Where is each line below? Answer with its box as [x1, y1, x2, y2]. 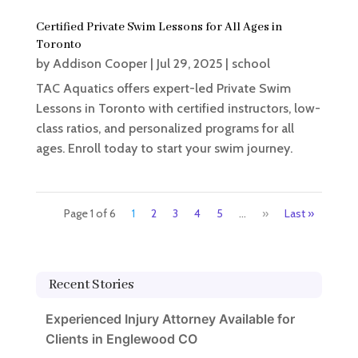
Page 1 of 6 [64, 205, 117, 221]
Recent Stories [48, 276, 133, 293]
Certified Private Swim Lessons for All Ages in [35, 19, 282, 34]
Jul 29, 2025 [156, 55, 222, 71]
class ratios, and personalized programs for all [35, 120, 294, 136]
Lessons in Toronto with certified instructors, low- [35, 100, 320, 116]
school [231, 55, 270, 71]
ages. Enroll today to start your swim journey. [35, 140, 292, 156]
